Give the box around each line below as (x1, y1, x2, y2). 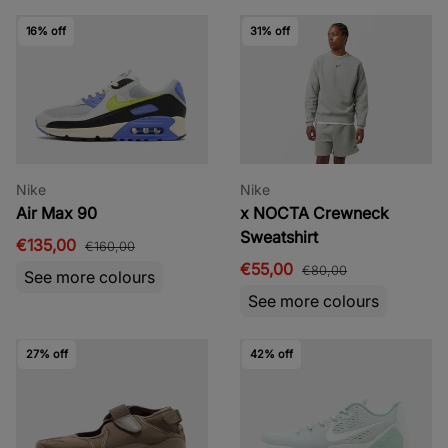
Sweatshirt (240, 226, 318, 247)
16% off (25, 23, 66, 38)
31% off (249, 23, 290, 38)
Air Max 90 (16, 202, 97, 223)
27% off (25, 346, 68, 361)
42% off (249, 346, 293, 361)
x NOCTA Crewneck (240, 202, 389, 223)
